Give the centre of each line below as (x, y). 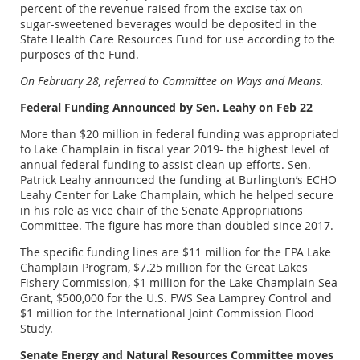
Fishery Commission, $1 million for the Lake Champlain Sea (179, 282)
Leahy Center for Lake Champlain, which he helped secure (177, 194)
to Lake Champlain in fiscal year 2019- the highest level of (175, 149)
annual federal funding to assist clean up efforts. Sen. (166, 164)
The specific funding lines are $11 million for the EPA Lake (176, 252)
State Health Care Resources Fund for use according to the (178, 39)
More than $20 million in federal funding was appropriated (180, 133)
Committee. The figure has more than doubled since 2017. (177, 225)
